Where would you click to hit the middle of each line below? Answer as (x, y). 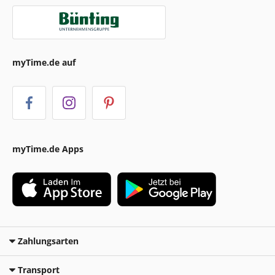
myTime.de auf (44, 62)
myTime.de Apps (48, 149)
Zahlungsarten (48, 241)
